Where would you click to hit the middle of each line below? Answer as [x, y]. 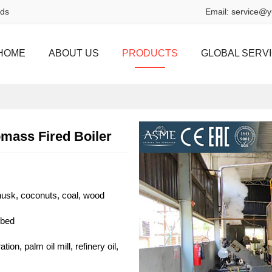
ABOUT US [74, 53]
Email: [218, 12]
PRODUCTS [150, 53]
